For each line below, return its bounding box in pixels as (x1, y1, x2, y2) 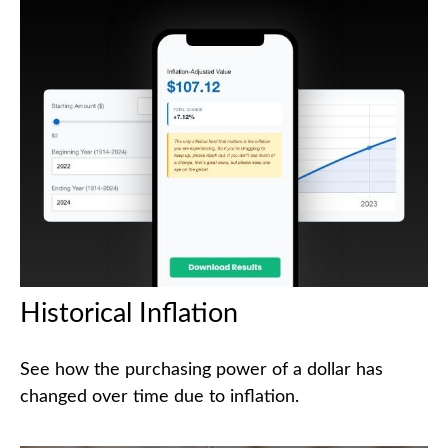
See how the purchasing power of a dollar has (20, 361, 383, 380)
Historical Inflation (20, 300, 238, 328)
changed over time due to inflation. (20, 388, 299, 407)
